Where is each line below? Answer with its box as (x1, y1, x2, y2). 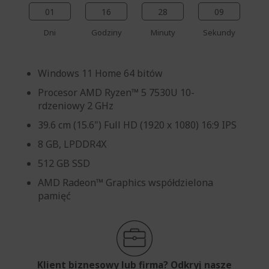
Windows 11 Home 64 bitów (38, 66, 163, 80)
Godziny (91, 26, 122, 38)
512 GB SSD (38, 156, 90, 170)
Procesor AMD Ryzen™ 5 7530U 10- (38, 85, 195, 99)
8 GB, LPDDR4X (38, 137, 106, 151)
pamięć (38, 189, 71, 202)
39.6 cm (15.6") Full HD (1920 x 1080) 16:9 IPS (38, 118, 237, 131)
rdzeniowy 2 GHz (38, 98, 113, 112)
